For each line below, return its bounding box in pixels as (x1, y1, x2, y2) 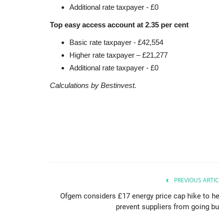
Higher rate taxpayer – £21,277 (69, 50, 168, 59)
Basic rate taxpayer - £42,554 (69, 38, 163, 46)
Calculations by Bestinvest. (50, 81, 136, 89)
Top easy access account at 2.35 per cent (50, 20, 189, 29)
